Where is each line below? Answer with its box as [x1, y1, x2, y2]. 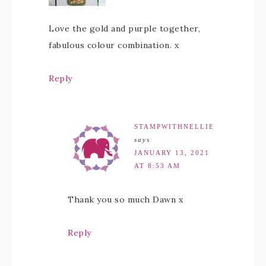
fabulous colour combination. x [49, 40, 179, 51]
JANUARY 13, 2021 [134, 149, 210, 157]
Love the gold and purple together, [49, 23, 200, 34]
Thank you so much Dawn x [68, 194, 183, 205]
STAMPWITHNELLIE [134, 123, 214, 131]
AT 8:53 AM [134, 162, 180, 170]
